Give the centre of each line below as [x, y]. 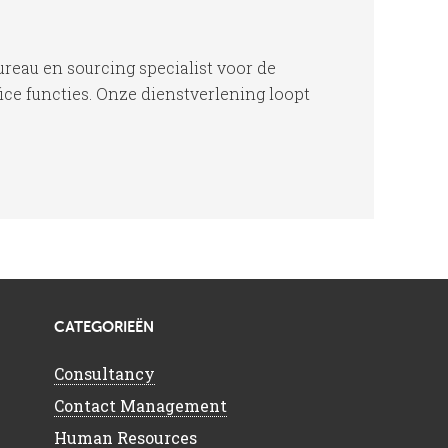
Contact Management [140, 405]
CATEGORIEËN [104, 327]
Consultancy [104, 373]
